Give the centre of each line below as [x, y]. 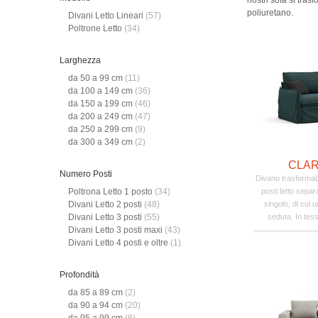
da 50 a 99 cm [97, 78]
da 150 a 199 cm [102, 104]
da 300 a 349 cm [102, 142]
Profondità [79, 275]
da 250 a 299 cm [102, 130]
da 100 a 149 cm [102, 91]
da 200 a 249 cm [102, 117]
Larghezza [80, 61]
